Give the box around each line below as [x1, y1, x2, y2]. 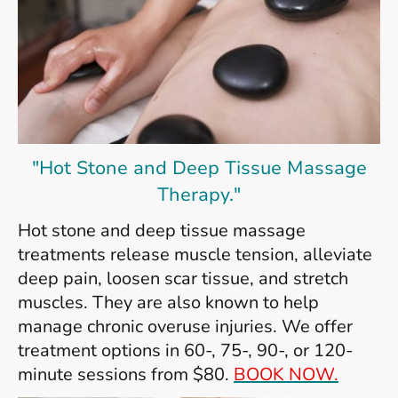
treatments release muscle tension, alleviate [18, 242, 372, 267]
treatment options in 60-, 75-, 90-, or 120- [18, 338, 353, 362]
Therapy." [157, 180, 241, 208]
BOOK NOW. [234, 362, 338, 386]
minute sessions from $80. [18, 362, 234, 386]
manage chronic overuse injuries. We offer [18, 314, 353, 338]
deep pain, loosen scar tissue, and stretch [18, 266, 348, 291]
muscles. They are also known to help [18, 290, 319, 314]
